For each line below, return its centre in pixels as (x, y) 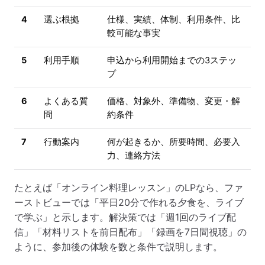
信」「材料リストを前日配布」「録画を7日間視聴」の (130, 232)
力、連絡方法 (134, 156)
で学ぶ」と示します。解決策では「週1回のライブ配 (125, 217)
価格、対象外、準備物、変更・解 (174, 101)
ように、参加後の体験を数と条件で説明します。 (118, 247)
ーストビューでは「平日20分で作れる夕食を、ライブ (129, 203)
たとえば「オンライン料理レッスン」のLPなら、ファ (129, 188)
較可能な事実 (134, 33)
